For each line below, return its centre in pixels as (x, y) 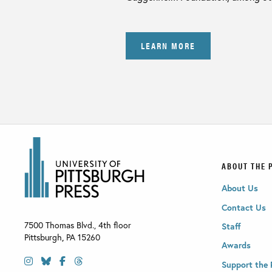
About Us (240, 188)
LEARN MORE (168, 45)
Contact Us (244, 207)
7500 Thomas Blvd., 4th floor (78, 225)
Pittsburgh (43, 237)
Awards (236, 245)
